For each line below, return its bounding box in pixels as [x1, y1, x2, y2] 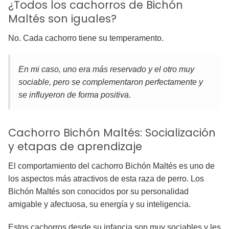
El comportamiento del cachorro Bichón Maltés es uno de [8, 162, 215, 171]
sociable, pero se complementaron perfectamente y [18, 78, 203, 87]
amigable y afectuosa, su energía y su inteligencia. [8, 200, 191, 209]
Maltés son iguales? [8, 11, 117, 27]
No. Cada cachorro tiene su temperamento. [8, 34, 164, 43]
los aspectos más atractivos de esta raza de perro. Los [8, 174, 204, 184]
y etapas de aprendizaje [8, 139, 142, 154]
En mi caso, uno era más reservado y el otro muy [18, 65, 194, 74]
